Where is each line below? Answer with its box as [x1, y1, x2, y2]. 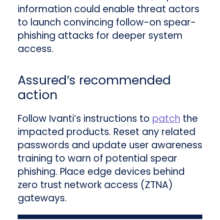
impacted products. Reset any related [17, 125, 195, 139]
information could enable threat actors [17, 2, 199, 16]
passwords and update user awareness [17, 138, 202, 152]
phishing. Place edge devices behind [17, 165, 185, 179]
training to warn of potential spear [17, 152, 177, 165]
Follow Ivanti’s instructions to [17, 112, 152, 126]
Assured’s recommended [17, 72, 171, 89]
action [17, 86, 57, 104]
